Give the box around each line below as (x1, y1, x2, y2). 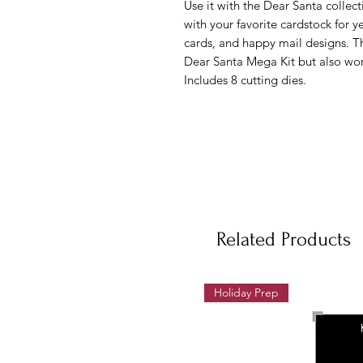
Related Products (216, 228, 351, 250)
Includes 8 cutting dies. (184, 72, 306, 88)
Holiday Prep (214, 285, 279, 300)
